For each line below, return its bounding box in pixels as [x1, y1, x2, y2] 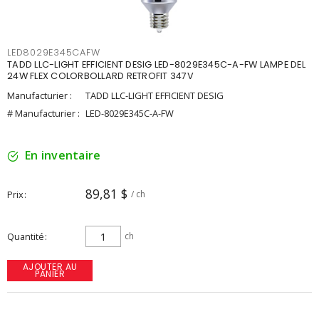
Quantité [7, 230, 44, 243]
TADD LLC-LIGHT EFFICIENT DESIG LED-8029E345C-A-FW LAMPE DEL [7, 58, 305, 70]
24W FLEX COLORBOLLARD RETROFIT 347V [7, 70, 194, 82]
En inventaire [25, 147, 101, 163]
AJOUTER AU [22, 261, 78, 273]
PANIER [35, 268, 65, 280]
